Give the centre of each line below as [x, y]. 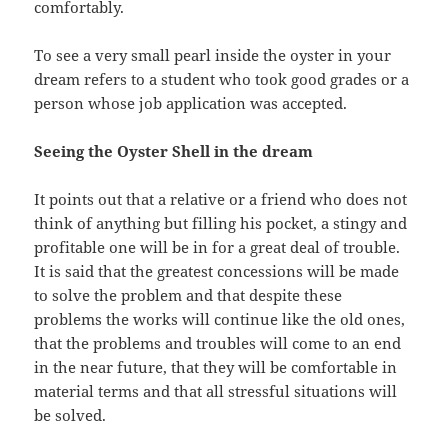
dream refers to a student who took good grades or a [222, 78]
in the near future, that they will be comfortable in [216, 366]
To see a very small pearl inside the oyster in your [213, 54]
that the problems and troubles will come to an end [218, 342]
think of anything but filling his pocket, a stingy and [221, 222]
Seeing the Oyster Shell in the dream [174, 150]
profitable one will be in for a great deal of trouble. [217, 246]
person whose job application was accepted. [191, 102]
